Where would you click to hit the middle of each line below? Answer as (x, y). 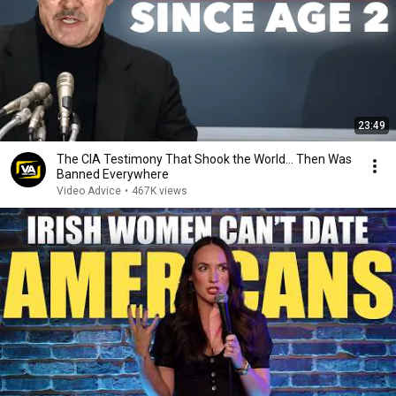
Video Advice (89, 191)
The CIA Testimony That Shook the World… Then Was (204, 159)
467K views (160, 191)
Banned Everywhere (113, 174)
